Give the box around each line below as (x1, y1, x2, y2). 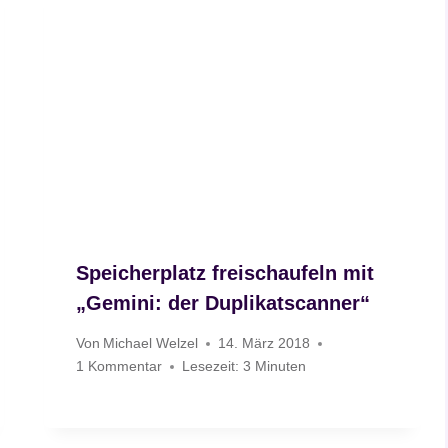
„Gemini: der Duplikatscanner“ (76, 291, 371, 314)
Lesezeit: (182, 358, 240, 375)
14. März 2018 (218, 335, 311, 352)
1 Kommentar (76, 358, 163, 375)
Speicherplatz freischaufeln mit (76, 261, 375, 284)
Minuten (255, 358, 307, 375)
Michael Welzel (103, 335, 199, 352)
